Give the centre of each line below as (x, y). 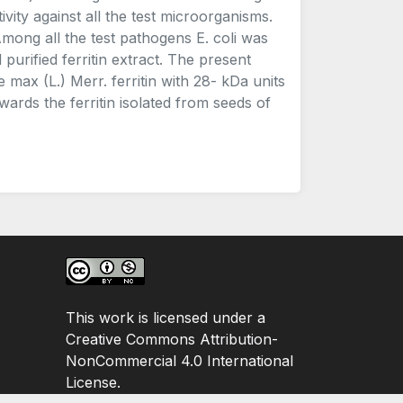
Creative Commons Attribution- (172, 339)
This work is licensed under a (166, 317)
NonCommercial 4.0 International (179, 360)
